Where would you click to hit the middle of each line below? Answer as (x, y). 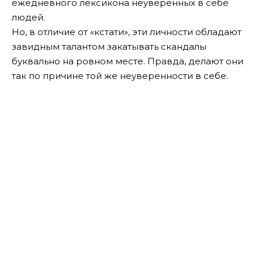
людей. (28, 18)
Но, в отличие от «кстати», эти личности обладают (127, 32)
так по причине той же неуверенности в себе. (120, 76)
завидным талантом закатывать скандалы (109, 47)
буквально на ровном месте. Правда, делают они (127, 61)
